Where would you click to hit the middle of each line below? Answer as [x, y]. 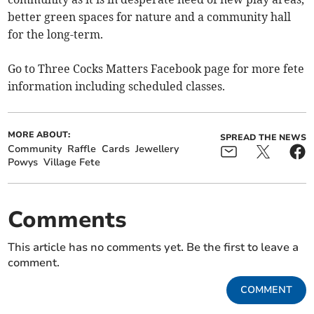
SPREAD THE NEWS [263, 138]
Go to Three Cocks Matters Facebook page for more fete [156, 69]
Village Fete [72, 163]
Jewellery [157, 149]
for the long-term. [56, 35]
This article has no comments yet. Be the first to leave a [153, 248]
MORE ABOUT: [39, 135]
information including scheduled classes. [117, 87]
